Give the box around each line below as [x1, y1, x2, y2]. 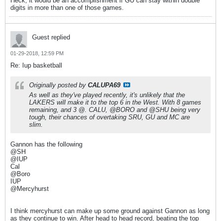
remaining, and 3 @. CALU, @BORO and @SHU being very [29, 106, 200, 113]
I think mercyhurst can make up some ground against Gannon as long [10, 207, 210, 215]
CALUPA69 [88, 81, 120, 89]
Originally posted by [29, 81, 88, 89]
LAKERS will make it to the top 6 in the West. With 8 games [29, 99, 201, 106]
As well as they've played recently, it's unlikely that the [29, 91, 185, 99]
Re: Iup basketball [10, 62, 62, 69]
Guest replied [32, 34, 70, 41]
